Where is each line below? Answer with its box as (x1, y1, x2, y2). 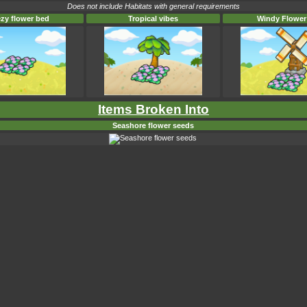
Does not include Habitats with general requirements (67, 2, 240, 10)
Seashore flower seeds (112, 121, 194, 130)
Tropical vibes (128, 14, 178, 23)
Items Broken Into (98, 102, 209, 116)
